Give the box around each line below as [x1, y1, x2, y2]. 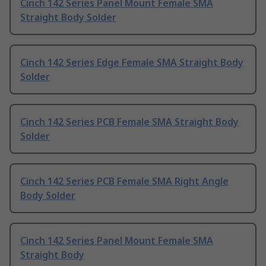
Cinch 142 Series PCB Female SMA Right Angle [20, 175, 229, 188]
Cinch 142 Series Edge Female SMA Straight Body [20, 56, 243, 69]
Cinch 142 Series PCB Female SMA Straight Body [20, 115, 239, 129]
